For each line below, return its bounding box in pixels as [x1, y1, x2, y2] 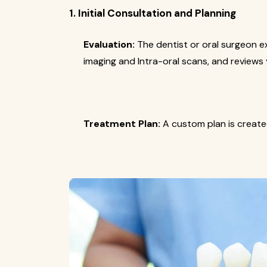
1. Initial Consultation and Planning [69, 7, 236, 20]
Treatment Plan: [83, 117, 160, 130]
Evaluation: [83, 38, 135, 51]
